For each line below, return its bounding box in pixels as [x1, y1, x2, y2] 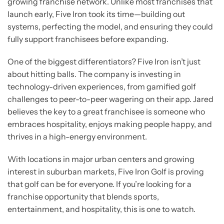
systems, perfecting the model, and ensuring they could [7, 21, 213, 32]
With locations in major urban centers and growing [7, 154, 194, 164]
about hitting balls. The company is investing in [7, 69, 181, 79]
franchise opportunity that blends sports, [7, 191, 159, 202]
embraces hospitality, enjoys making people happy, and [7, 119, 212, 129]
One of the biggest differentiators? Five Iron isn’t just [7, 56, 200, 67]
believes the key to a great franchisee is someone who [7, 106, 205, 117]
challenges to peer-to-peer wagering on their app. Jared [7, 94, 213, 104]
